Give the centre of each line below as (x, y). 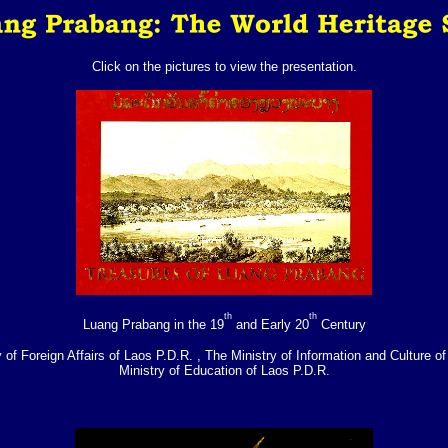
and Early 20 (270, 324)
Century (341, 324)
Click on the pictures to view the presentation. (224, 66)
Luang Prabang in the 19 (153, 324)
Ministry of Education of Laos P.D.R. (224, 370)
